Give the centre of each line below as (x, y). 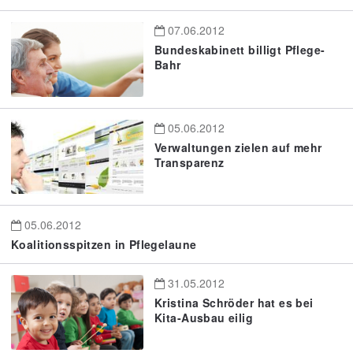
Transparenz (190, 162)
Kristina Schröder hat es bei (234, 303)
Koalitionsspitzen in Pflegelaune (104, 245)
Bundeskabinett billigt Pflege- (240, 50)
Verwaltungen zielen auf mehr (238, 147)
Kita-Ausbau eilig (204, 318)
